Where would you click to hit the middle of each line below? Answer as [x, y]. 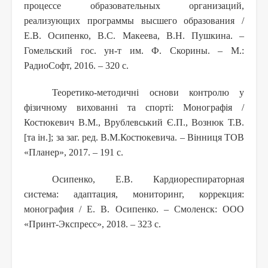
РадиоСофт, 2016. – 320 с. [76, 65]
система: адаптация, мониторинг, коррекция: [134, 194]
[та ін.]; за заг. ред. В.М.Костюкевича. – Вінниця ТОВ [134, 137]
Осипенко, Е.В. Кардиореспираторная [148, 179]
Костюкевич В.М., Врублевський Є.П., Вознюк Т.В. [134, 122]
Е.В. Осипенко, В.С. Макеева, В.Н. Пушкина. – [134, 35]
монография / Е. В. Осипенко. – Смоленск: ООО [134, 209]
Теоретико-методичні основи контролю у [148, 92]
